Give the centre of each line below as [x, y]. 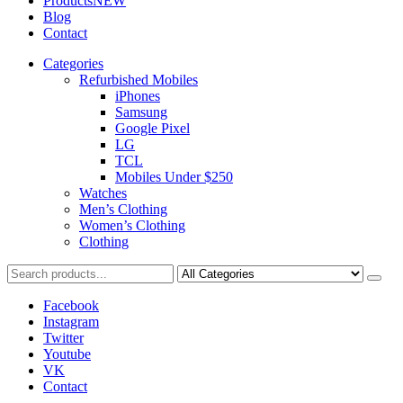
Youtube [67, 354]
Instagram [71, 322]
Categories [73, 63]
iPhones [138, 96]
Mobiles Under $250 [174, 177]
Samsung [141, 112]
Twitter [63, 338]
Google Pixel [152, 128]
